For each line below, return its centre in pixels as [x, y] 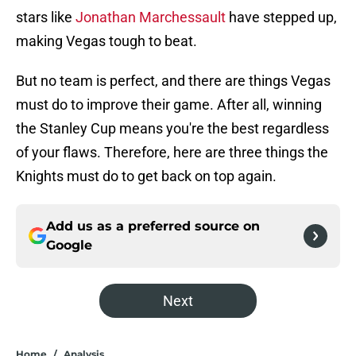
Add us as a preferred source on [153, 226]
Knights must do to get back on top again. [146, 176]
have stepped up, [281, 17]
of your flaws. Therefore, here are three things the [172, 153]
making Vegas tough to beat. [106, 41]
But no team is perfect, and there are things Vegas [173, 81]
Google [69, 246]
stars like [46, 17]
